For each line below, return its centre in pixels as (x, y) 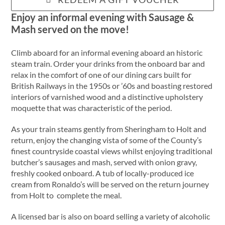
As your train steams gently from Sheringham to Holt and (109, 129)
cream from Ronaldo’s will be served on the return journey (110, 184)
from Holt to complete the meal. (67, 195)
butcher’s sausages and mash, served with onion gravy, (104, 162)
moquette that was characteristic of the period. (92, 108)
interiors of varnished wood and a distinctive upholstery (107, 97)
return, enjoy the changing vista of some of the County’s (107, 140)
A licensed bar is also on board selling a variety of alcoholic (111, 216)
